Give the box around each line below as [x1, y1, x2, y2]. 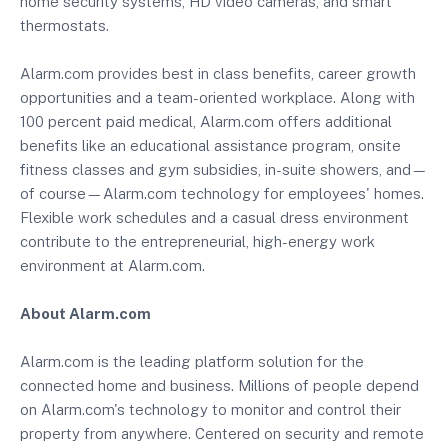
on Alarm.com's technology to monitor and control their [20, 401, 401, 419]
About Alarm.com [20, 305, 151, 323]
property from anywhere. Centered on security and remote [20, 425, 424, 443]
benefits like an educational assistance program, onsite [20, 137, 401, 155]
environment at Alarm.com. [20, 257, 205, 275]
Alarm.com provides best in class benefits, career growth [20, 65, 416, 83]
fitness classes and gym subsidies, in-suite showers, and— [20, 161, 428, 179]
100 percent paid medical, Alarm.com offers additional [20, 113, 392, 131]
